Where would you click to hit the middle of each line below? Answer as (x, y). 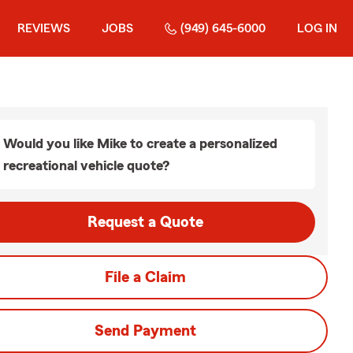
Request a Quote (145, 222)
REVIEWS (44, 28)
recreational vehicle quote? (86, 165)
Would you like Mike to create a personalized (140, 143)
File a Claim (145, 277)
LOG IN (317, 28)
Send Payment (145, 331)
